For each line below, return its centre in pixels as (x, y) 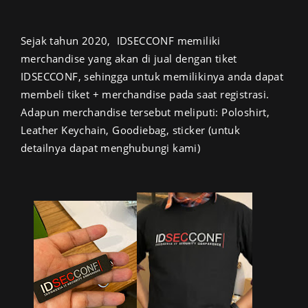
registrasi (243, 95)
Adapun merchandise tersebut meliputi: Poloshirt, (145, 112)
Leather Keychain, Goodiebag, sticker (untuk (131, 130)
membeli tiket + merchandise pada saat (121, 95)
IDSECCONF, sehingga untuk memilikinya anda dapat (152, 77)
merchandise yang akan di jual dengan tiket (129, 59)
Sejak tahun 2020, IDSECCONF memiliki (121, 41)
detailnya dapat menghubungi (97, 148)
